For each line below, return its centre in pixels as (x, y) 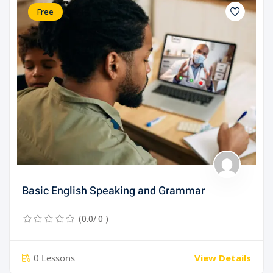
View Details (223, 258)
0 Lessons (54, 257)
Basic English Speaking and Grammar (113, 191)
